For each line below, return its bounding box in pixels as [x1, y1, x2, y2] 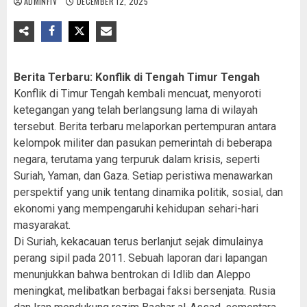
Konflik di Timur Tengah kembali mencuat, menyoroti [14, 87, 261, 100]
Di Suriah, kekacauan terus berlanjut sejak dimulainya [14, 235, 263, 248]
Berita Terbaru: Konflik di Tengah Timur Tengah [14, 71, 260, 84]
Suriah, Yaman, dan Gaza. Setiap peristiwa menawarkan [14, 169, 273, 182]
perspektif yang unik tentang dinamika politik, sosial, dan [14, 186, 283, 199]
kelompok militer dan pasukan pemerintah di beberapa [14, 136, 272, 149]
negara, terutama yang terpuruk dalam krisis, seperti [14, 153, 260, 166]
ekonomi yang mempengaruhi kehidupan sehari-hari [14, 202, 258, 215]
